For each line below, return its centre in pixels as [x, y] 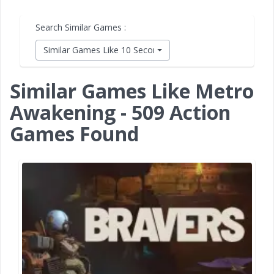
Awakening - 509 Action [120, 112]
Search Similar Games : [81, 27]
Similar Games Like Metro [132, 91]
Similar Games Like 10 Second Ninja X [118, 50]
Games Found [74, 134]
